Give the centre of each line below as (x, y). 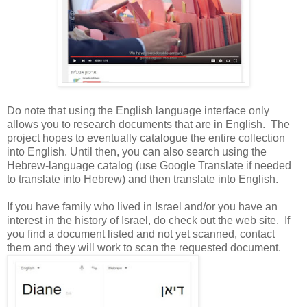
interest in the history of (64, 220)
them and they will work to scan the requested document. (144, 247)
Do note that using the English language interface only (138, 110)
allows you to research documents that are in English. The (148, 124)
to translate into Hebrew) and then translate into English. (143, 179)
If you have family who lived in (81, 206)
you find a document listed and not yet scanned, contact (141, 234)
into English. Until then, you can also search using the (137, 151)
